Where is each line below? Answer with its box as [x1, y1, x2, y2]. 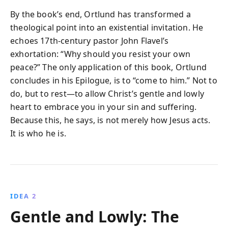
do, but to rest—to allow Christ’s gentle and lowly [10, 88, 204, 99]
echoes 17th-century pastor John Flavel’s [10, 35, 169, 46]
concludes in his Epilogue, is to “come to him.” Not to [10, 75, 217, 86]
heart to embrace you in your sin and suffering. [10, 101, 197, 112]
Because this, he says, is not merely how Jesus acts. [10, 115, 211, 126]
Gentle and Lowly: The [10, 206, 179, 227]
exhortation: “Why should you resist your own [10, 48, 190, 60]
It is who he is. [10, 128, 66, 139]
